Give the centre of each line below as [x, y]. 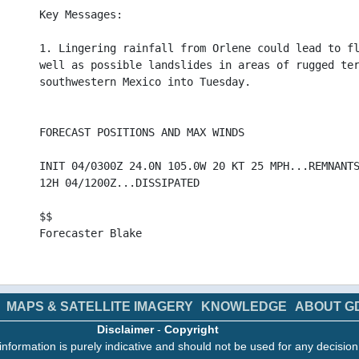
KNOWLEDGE [244, 307]
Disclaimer [125, 329]
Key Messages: [81, 14]
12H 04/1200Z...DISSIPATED [120, 183]
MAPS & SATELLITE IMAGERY [99, 307]
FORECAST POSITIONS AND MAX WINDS [142, 132]
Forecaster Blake [91, 233]
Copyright [192, 329]
